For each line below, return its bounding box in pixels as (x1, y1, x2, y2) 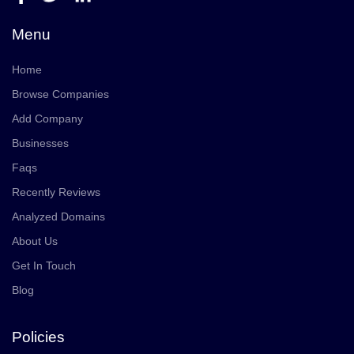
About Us (12, 235, 58, 248)
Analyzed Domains (12, 210, 105, 224)
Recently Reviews (12, 186, 100, 199)
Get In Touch (12, 259, 76, 273)
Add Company (12, 112, 83, 126)
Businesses (12, 137, 69, 150)
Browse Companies (12, 88, 109, 101)
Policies (12, 329, 65, 346)
